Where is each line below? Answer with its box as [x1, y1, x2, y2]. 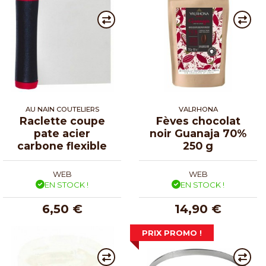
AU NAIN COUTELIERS [25, 104, 99, 113]
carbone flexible [17, 139, 107, 152]
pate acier [34, 126, 90, 140]
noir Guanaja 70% [150, 126, 246, 140]
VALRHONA [178, 104, 218, 113]
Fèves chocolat [156, 114, 240, 127]
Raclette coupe [19, 114, 105, 127]
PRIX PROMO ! [142, 228, 202, 238]
